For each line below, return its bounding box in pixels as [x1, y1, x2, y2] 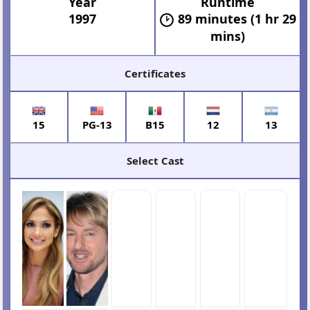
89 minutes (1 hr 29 [177, 10, 296, 27]
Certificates [125, 66, 185, 80]
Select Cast [126, 153, 184, 167]
